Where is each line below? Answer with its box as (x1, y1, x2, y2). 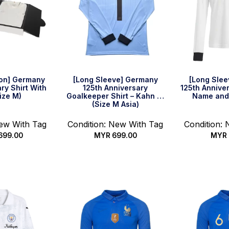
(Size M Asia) (91, 99, 139, 108)
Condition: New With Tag (67, 119, 164, 129)
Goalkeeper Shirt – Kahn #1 (66, 91, 165, 100)
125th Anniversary (83, 83, 148, 92)
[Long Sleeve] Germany (73, 75, 158, 84)
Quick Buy (96, 153, 135, 164)
